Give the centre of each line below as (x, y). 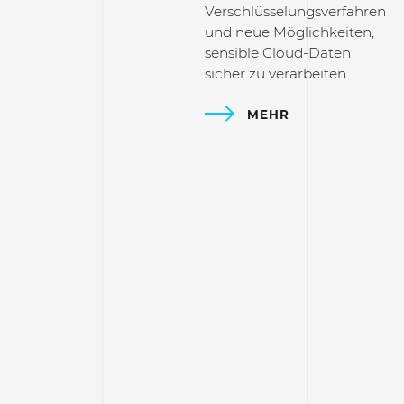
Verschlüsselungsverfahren (296, 12)
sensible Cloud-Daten (278, 53)
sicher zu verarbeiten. (277, 74)
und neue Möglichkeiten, (290, 32)
